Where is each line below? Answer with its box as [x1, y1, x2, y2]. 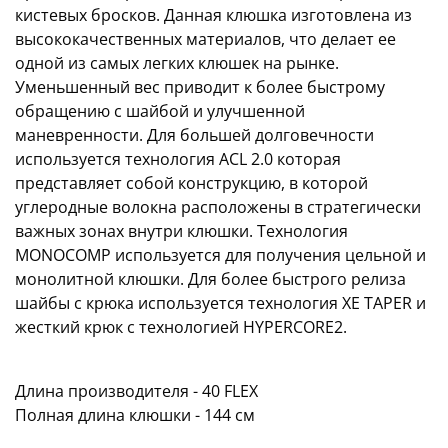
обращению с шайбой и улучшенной [15, 100, 305, 123]
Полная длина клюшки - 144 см [15, 404, 255, 427]
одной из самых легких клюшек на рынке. [15, 52, 339, 75]
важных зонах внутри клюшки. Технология [15, 220, 348, 243]
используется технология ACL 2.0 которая [15, 148, 341, 171]
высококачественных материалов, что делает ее [15, 28, 396, 51]
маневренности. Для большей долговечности [15, 124, 374, 147]
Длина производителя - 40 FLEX [15, 380, 258, 403]
